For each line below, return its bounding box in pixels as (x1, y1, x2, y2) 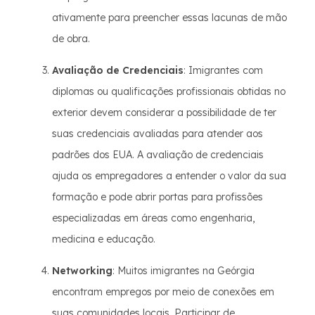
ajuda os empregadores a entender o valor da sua (52, 169, 286, 182)
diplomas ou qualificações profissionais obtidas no (52, 85, 285, 98)
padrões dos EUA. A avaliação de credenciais (52, 148, 264, 161)
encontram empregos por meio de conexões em (52, 285, 274, 298)
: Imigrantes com (184, 64, 263, 77)
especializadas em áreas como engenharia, (52, 212, 255, 224)
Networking (52, 264, 112, 277)
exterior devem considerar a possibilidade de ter (52, 106, 276, 119)
